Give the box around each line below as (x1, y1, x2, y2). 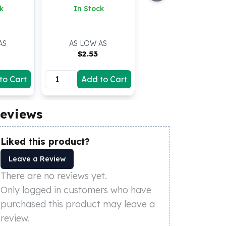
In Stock (74, 4, 104, 13)
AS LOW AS (69, 39, 107, 48)
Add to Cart (81, 74, 127, 84)
